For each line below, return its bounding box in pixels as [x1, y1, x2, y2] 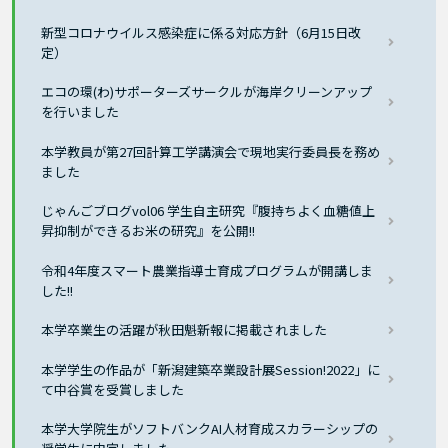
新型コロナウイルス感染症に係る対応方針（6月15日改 [41, 22, 362, 42]
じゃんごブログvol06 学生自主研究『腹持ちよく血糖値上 [41, 201, 376, 221]
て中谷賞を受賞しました [41, 379, 185, 399]
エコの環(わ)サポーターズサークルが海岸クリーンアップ [41, 82, 373, 102]
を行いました [41, 102, 120, 122]
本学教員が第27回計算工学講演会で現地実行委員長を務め [41, 141, 381, 161]
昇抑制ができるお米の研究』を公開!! [41, 221, 256, 241]
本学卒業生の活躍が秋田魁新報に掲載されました [41, 320, 328, 340]
